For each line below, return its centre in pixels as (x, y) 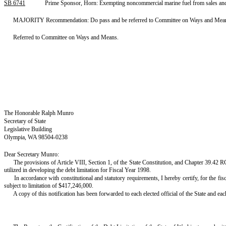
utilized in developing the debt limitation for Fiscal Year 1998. (77, 170)
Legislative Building (28, 129)
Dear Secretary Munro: (32, 154)
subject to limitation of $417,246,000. (49, 186)
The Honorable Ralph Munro (39, 113)
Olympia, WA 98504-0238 (36, 137)
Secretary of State (25, 121)
